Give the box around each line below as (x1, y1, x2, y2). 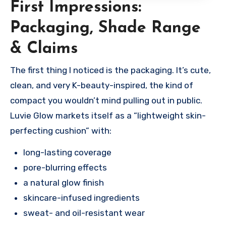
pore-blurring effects (23, 162, 107, 173)
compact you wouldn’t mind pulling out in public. (10, 95, 202, 106)
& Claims (10, 40, 78, 57)
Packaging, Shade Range (10, 20, 201, 36)
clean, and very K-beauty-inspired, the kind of (10, 80, 193, 91)
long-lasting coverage (23, 147, 111, 158)
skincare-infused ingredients (23, 193, 140, 203)
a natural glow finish (23, 178, 104, 188)
